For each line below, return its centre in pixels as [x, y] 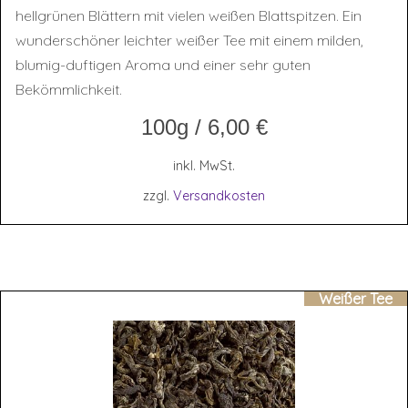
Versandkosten [219, 196]
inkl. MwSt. [204, 166]
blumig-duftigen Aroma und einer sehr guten [163, 65]
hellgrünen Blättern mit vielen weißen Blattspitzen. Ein [189, 16]
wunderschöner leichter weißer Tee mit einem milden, [189, 41]
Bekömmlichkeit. [72, 90]
